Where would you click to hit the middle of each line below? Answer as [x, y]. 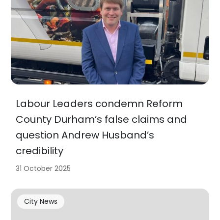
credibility [40, 151]
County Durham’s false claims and [102, 119]
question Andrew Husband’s [85, 135]
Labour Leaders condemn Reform [99, 103]
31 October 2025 [43, 168]
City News [41, 202]
